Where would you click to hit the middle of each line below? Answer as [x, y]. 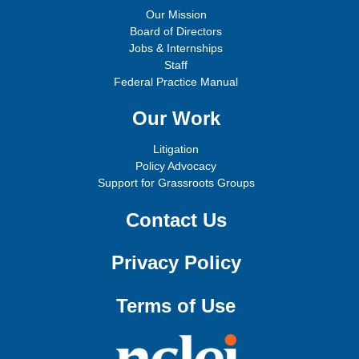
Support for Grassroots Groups [176, 183]
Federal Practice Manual [176, 81]
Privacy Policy [176, 263]
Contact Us [176, 220]
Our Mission [176, 14]
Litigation [176, 149]
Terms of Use [176, 305]
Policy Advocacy [176, 166]
